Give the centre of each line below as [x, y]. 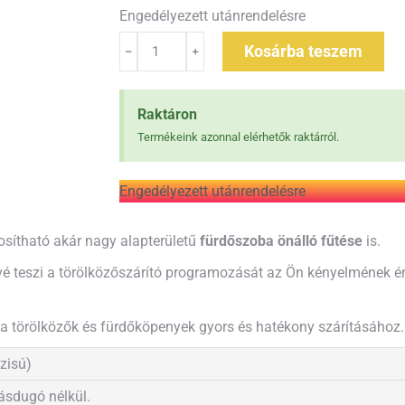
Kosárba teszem [304, 51]
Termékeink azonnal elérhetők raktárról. [238, 137]
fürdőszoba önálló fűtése [281, 241]
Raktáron [167, 114]
